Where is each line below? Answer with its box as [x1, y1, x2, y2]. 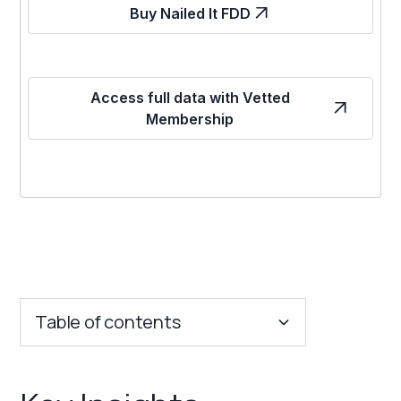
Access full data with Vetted [90, 88, 290, 107]
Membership [146, 109, 234, 128]
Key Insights [27, 365, 113, 384]
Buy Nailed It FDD [129, 4, 251, 22]
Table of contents [35, 309, 181, 334]
